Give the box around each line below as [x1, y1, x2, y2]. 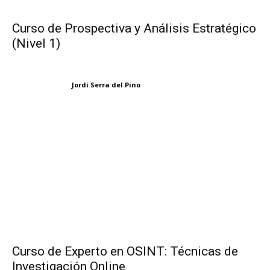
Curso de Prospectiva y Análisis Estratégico [12, 21, 256, 36]
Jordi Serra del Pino [72, 80, 140, 89]
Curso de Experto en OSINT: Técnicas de [12, 244, 238, 259]
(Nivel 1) [12, 36, 60, 51]
